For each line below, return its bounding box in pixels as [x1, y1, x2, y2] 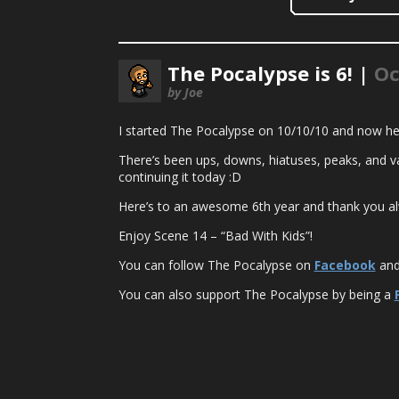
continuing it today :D [118, 168, 241, 186]
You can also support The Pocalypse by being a [118, 286, 395, 304]
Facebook [313, 256, 376, 274]
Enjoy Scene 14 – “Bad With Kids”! [118, 227, 313, 245]
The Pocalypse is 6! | [167, 60, 374, 87]
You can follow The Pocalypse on [118, 256, 314, 274]
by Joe [167, 83, 203, 101]
